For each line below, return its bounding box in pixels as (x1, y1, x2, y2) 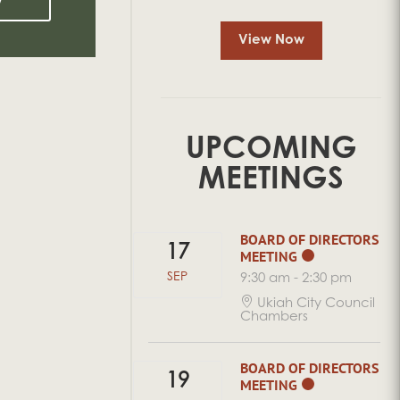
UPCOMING (185, 136, 357, 167)
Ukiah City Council (257, 296, 376, 311)
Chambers (240, 310, 309, 324)
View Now (237, 34, 304, 48)
